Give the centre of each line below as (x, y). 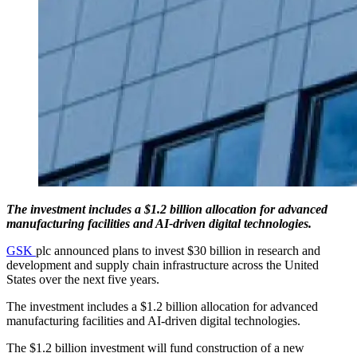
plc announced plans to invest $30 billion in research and (178, 250)
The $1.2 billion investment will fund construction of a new (155, 347)
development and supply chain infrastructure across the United (163, 265)
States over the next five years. (83, 279)
